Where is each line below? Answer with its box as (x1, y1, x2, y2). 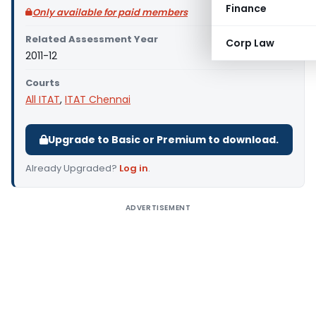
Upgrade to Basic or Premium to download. (48, 133, 279, 147)
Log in (119, 162, 148, 175)
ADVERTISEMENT (125, 202, 191, 213)
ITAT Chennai (65, 92, 130, 107)
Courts (25, 76, 60, 90)
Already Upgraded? (25, 162, 119, 175)
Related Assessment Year (25, 32, 158, 46)
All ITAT (25, 92, 60, 107)
